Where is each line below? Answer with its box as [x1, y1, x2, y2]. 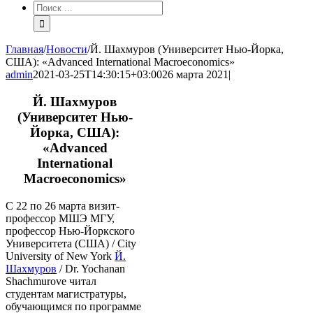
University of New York [6, 249, 115, 262]
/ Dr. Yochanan [57, 262, 125, 275]
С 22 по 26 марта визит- [6, 199, 119, 212]
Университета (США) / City [6, 237, 136, 249]
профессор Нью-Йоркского [6, 224, 135, 237]
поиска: [33, 13, 69, 25]
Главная [6, 43, 43, 56]
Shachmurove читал [6, 275, 96, 287]
